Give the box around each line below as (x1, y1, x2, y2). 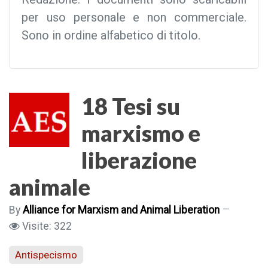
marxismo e (81, 119, 200, 147)
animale (9, 173, 90, 200)
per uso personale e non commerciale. (22, 10, 246, 25)
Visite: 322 (22, 220, 72, 232)
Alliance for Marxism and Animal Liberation (23, 204, 220, 216)
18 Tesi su (81, 92, 180, 120)
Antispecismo (15, 248, 77, 261)
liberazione (81, 146, 197, 173)
